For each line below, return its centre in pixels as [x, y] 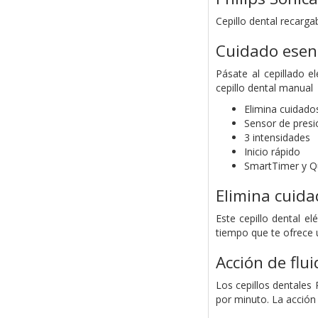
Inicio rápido [272, 152]
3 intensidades [277, 138]
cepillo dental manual [264, 88]
